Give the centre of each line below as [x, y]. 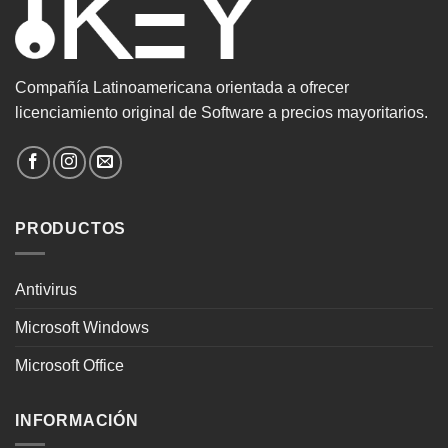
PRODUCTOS [71, 229]
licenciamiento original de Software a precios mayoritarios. [221, 113]
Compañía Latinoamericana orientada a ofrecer [182, 88]
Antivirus [46, 289]
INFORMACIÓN [77, 420]
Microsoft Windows [82, 327]
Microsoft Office [69, 365]
